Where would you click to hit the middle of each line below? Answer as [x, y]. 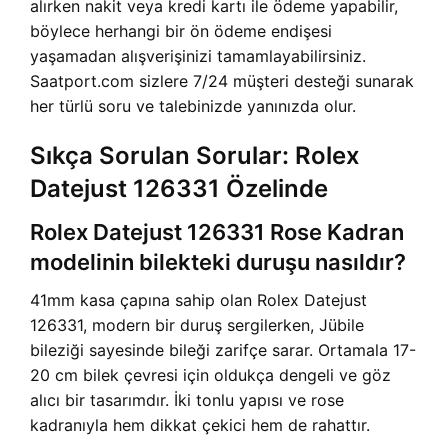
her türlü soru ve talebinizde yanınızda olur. [193, 106]
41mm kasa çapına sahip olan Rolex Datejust [198, 300]
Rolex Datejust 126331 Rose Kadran [217, 232]
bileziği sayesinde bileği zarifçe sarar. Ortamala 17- [223, 350]
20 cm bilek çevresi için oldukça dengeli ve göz [210, 375]
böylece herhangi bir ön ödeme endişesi [181, 31]
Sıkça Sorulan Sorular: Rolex [195, 156]
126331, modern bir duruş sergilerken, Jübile [197, 325]
